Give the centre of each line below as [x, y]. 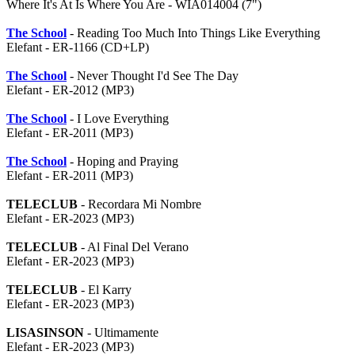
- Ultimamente [121, 332]
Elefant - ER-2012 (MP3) [70, 90]
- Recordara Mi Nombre [139, 204]
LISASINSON [45, 332]
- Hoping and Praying [122, 161]
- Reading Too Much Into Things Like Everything [193, 33]
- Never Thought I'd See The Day [153, 76]
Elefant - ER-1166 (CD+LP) [78, 47]
